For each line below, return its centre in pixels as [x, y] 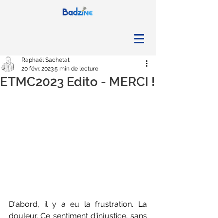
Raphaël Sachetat [45, 60]
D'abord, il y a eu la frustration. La [78, 204]
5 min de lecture [76, 69]
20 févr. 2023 [37, 69]
